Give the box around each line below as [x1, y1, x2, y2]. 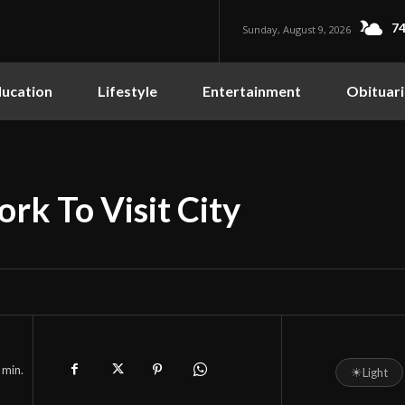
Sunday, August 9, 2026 [242, 22, 352, 36]
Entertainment [202, 81, 301, 99]
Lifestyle [98, 81, 157, 99]
